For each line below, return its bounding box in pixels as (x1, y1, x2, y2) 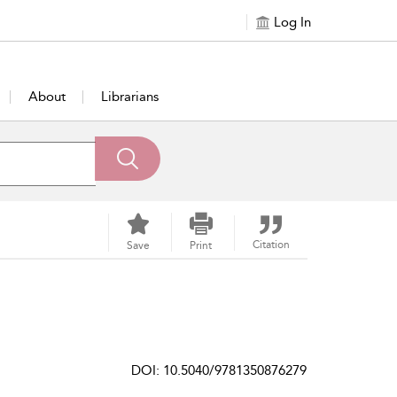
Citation (252, 238, 290, 251)
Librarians (100, 89, 159, 105)
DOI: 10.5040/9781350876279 (131, 362, 307, 378)
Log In (274, 14, 311, 30)
